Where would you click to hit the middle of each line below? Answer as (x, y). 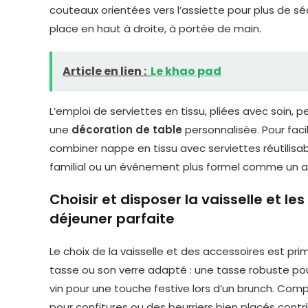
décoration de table (127, 130)
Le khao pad (186, 71)
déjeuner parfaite (112, 219)
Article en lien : (104, 71)
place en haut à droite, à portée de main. (155, 29)
